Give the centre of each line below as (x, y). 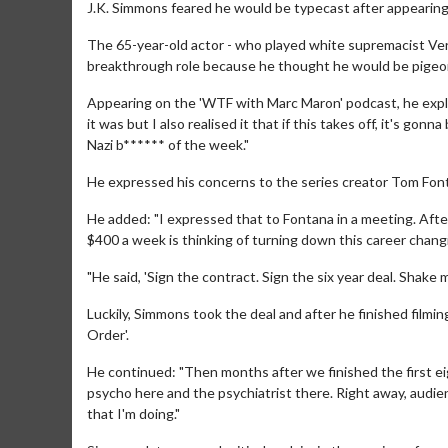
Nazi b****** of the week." (168, 144)
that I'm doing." (133, 413)
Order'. (108, 334)
